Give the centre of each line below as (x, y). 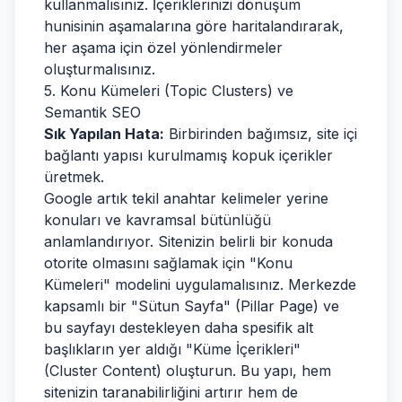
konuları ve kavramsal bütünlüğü (157, 220)
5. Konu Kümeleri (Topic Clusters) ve (169, 91)
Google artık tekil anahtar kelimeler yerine (186, 198)
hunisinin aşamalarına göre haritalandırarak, (194, 26)
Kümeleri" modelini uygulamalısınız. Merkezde (200, 284)
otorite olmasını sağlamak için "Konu (168, 263)
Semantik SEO (92, 112)
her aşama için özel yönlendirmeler (163, 48)
